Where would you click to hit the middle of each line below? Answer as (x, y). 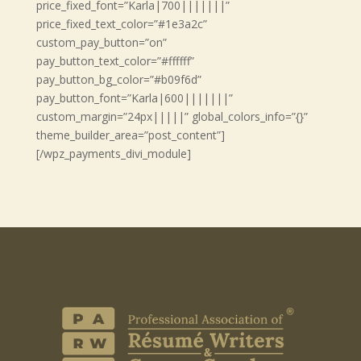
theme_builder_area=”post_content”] (130, 135)
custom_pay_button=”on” (101, 42)
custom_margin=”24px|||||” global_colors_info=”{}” (172, 116)
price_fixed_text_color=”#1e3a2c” (121, 24)
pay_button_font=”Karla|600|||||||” (134, 98)
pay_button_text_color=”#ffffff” (115, 61)
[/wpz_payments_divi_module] (113, 154)
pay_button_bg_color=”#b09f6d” (118, 79)
